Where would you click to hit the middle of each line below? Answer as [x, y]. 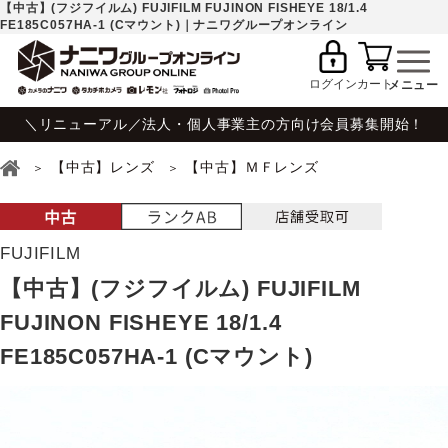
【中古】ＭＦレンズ [252, 167]
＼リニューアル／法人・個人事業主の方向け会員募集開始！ [224, 124]
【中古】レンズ [102, 167]
